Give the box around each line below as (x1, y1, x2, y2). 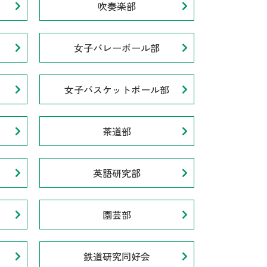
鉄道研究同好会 (83, 249, 150, 264)
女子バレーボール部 (74, 41, 160, 55)
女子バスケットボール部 (64, 82, 169, 97)
